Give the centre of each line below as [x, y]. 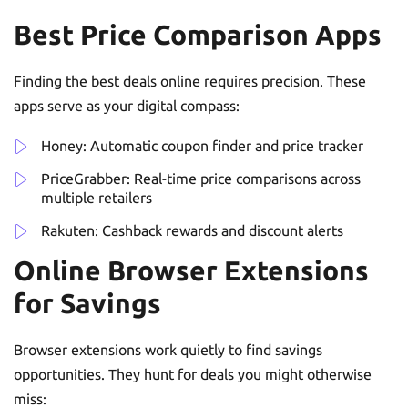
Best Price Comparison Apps [198, 34]
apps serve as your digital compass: [127, 105]
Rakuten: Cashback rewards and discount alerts [192, 230]
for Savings [87, 303]
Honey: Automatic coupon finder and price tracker [202, 145]
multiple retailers [97, 197]
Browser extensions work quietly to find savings [168, 349]
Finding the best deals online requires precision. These [190, 81]
